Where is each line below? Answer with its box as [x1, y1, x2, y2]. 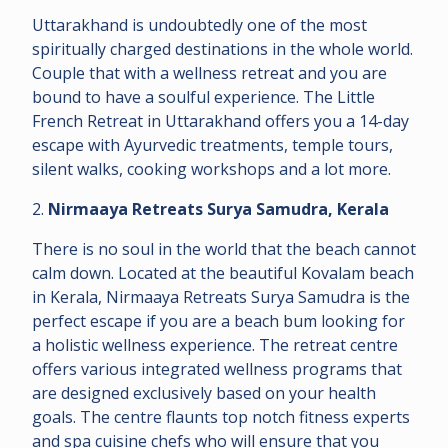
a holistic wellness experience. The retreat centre [32, 333, 398, 356]
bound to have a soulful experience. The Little [32, 85, 375, 108]
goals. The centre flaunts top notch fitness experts [32, 405, 410, 428]
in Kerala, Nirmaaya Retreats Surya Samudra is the [32, 285, 410, 308]
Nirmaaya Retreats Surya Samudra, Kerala [48, 197, 389, 220]
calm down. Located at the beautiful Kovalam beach [32, 261, 414, 284]
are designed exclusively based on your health [32, 381, 376, 404]
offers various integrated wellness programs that [32, 357, 402, 380]
